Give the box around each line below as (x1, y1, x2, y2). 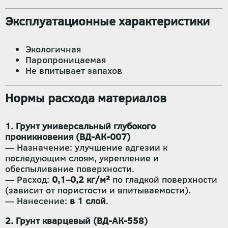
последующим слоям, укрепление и (5, 152, 159, 164)
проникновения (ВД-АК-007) (5, 130, 130, 143)
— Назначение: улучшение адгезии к (5, 141, 167, 154)
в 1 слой (70, 194, 106, 207)
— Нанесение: (5, 194, 70, 207)
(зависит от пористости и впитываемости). (5, 184, 191, 196)
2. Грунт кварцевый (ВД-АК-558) (5, 214, 148, 227)
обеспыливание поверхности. (5, 162, 134, 175)
